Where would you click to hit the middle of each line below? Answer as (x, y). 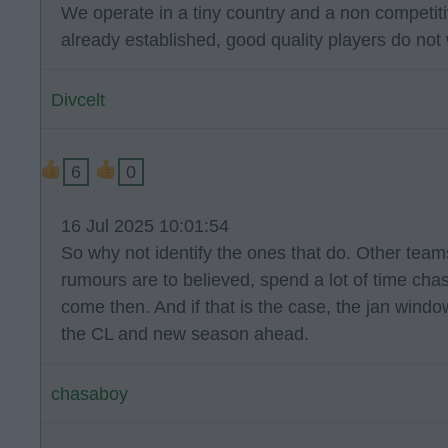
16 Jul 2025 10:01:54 (145, 226)
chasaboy (89, 394)
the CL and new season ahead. (185, 334)
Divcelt (78, 100)
